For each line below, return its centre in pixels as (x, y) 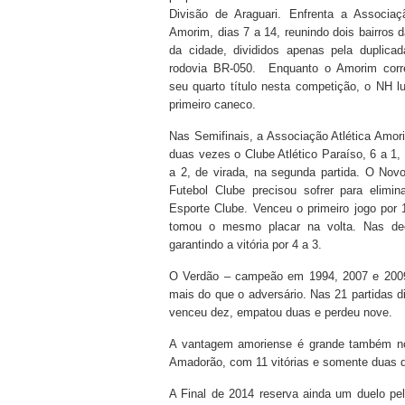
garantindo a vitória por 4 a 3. (245, 245)
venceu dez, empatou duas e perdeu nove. (281, 312)
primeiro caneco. (212, 104)
